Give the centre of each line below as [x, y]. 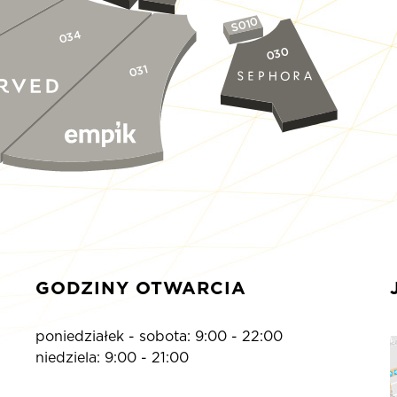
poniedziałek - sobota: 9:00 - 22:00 [159, 337]
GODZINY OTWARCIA [140, 288]
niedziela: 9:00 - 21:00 [112, 358]
